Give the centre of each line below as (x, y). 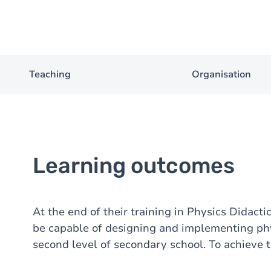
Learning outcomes (134, 165)
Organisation (221, 74)
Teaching (50, 74)
